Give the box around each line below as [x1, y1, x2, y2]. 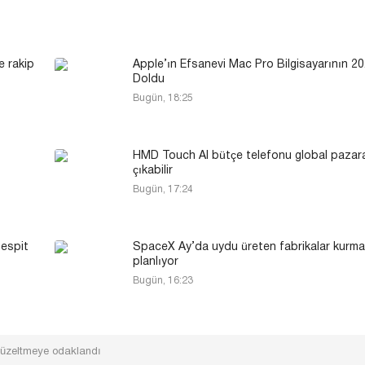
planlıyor [133, 256, 178, 267]
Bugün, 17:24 [133, 184, 193, 194]
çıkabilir [133, 165, 173, 176]
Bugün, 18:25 [133, 93, 193, 103]
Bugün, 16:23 [133, 275, 193, 285]
